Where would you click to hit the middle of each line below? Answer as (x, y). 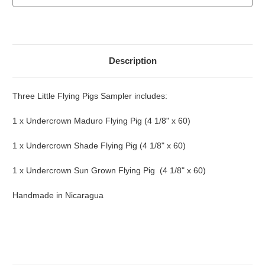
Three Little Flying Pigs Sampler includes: (90, 96)
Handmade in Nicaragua (58, 195)
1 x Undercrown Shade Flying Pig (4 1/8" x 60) (99, 146)
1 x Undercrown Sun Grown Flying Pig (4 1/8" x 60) (109, 171)
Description (132, 61)
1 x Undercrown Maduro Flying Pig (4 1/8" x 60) (101, 121)
